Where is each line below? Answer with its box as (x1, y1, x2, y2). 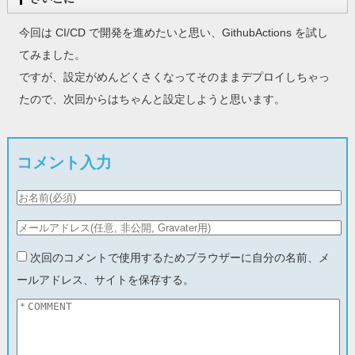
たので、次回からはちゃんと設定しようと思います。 (18, 92, 285, 105)
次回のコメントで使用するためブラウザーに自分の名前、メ (29, 250, 330, 264)
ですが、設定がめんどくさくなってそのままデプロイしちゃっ (18, 70, 330, 83)
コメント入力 (16, 153, 112, 171)
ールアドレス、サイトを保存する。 (16, 273, 194, 286)
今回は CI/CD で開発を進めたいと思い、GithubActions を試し (18, 25, 328, 39)
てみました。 (18, 48, 86, 61)
